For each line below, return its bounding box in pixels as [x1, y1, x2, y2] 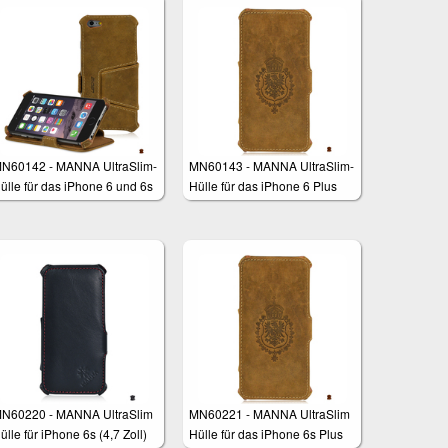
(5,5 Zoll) [189, 197, 238, 215]
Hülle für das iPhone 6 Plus [189, 177, 338, 195]
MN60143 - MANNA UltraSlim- [189, 157, 355, 175]
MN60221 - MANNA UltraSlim [189, 404, 351, 422]
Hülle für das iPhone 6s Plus [189, 424, 344, 442]
